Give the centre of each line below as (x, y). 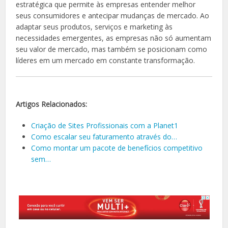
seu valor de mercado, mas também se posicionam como (112, 49)
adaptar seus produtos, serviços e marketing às (94, 27)
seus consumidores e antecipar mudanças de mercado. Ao (113, 16)
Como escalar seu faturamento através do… (104, 137)
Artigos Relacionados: (52, 104)
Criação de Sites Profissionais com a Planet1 (105, 126)
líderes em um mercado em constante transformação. (106, 61)
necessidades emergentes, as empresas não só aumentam (114, 38)
